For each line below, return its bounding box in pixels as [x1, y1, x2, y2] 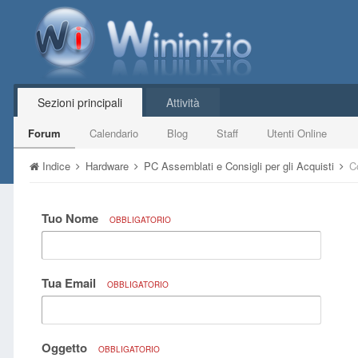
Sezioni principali [38, 94, 122, 110]
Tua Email [42, 274, 99, 292]
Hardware [86, 158, 132, 173]
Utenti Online [267, 125, 327, 141]
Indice [39, 158, 74, 173]
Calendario [89, 125, 138, 141]
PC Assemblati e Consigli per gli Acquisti [144, 158, 337, 173]
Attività [166, 94, 200, 110]
